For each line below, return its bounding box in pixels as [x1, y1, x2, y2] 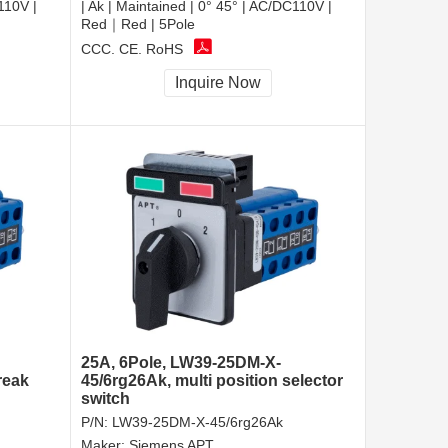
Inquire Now [175, 74, 261, 92]
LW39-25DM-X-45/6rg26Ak [112, 414, 283, 431]
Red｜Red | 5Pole [81, 16, 195, 33]
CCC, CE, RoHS [81, 40, 183, 57]
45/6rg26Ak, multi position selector [81, 372, 343, 390]
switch [81, 390, 130, 408]
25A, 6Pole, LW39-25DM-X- [81, 354, 281, 372]
